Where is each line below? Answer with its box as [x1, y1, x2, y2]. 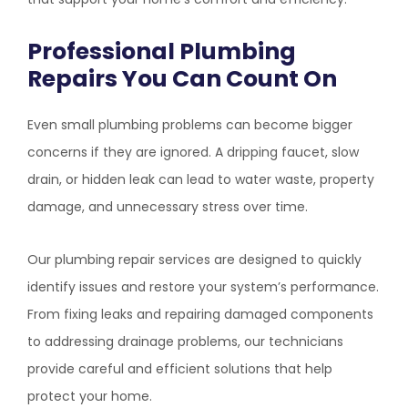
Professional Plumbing [27, 36, 296, 67]
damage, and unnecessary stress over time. [27, 198, 308, 216]
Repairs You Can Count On [27, 63, 337, 95]
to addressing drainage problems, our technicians [27, 332, 343, 351]
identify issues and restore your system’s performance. [27, 278, 379, 296]
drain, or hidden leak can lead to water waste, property [27, 170, 374, 189]
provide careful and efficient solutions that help [27, 360, 332, 378]
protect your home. [27, 387, 152, 405]
